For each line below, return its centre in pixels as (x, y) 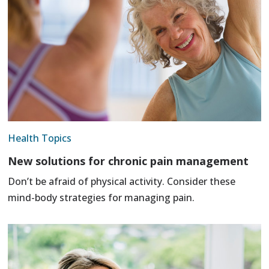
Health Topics (40, 138)
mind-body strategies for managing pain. (101, 197)
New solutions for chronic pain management (128, 161)
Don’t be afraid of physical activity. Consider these (122, 181)
